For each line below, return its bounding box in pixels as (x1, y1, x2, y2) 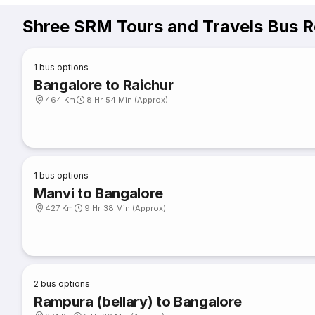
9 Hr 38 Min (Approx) (84, 203, 167, 213)
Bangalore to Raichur (34, 77, 174, 94)
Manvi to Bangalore (34, 185, 164, 202)
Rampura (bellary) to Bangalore (34, 293, 243, 310)
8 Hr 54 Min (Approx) (86, 95, 169, 105)
